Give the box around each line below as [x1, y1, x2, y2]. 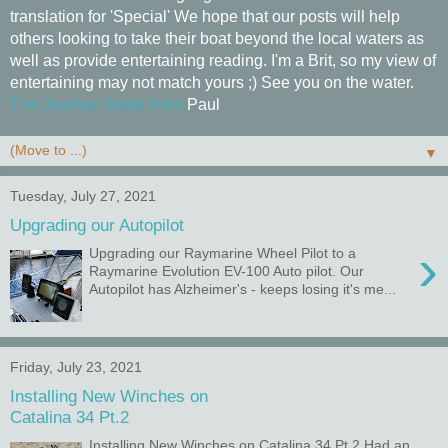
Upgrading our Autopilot [10, 214, 184, 235]
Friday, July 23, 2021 [10, 359, 142, 375]
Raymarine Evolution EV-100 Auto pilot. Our [89, 263, 365, 280]
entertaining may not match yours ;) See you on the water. [10, 74, 414, 91]
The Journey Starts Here [10, 96, 183, 113]
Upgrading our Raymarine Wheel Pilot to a [89, 245, 357, 262]
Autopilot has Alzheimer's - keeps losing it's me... [89, 281, 397, 298]
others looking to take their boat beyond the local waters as [10, 30, 424, 47]
